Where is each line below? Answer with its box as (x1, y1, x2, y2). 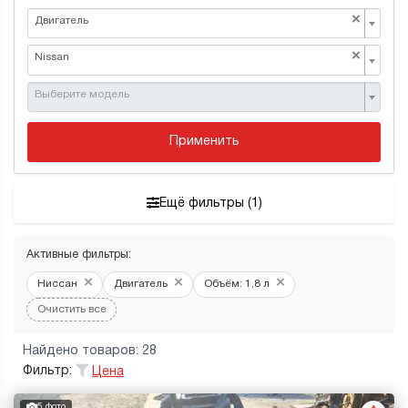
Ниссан (36, 279, 77, 289)
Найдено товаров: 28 (23, 344, 157, 357)
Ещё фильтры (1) (158, 197, 262, 209)
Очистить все (36, 304, 107, 314)
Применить (168, 136, 240, 148)
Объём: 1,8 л (203, 279, 270, 289)
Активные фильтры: (26, 250, 131, 260)
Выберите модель (35, 89, 129, 99)
